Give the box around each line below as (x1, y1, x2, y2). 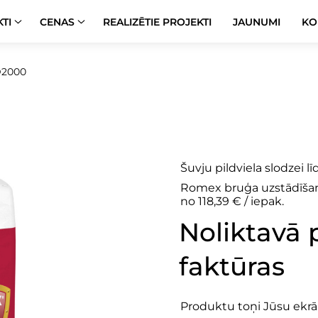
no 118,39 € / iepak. (180, 194, 284, 208)
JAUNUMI (233, 16, 280, 28)
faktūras (179, 251, 285, 282)
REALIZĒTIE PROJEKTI (103, 16, 212, 28)
